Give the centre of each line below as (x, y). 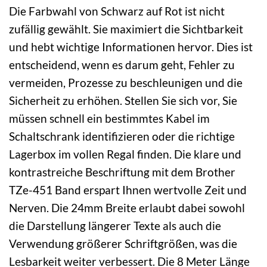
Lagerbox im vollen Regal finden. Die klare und (125, 154)
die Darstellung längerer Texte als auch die (115, 226)
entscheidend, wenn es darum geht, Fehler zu (122, 65)
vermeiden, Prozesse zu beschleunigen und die (126, 83)
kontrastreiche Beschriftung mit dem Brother (122, 172)
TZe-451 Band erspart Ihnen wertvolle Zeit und (128, 190)
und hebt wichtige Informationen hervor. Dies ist (131, 47)
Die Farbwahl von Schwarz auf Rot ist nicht (117, 11)
